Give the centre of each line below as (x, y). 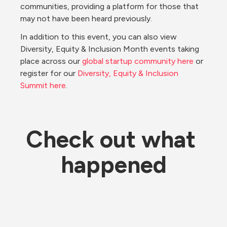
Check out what (111, 139)
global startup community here (138, 61)
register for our (49, 73)
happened (113, 165)
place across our (51, 61)
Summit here (43, 85)
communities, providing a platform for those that (109, 6)
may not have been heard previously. (86, 18)
